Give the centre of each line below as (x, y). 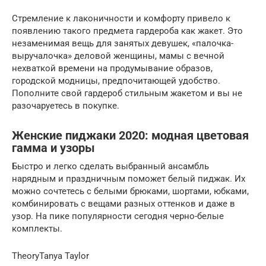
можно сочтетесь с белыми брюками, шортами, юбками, (130, 191)
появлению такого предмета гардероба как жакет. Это (127, 31)
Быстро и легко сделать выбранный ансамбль (110, 166)
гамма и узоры (53, 148)
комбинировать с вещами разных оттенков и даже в (123, 203)
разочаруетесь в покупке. (66, 105)
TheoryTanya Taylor (50, 256)
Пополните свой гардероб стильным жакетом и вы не (127, 93)
